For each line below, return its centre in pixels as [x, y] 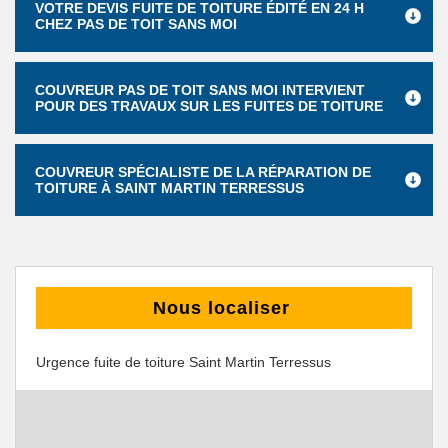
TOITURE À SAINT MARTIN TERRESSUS [169, 188]
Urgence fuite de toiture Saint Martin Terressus [183, 362]
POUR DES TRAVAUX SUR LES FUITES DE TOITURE [209, 106]
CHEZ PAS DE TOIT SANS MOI [136, 24]
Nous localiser [221, 308]
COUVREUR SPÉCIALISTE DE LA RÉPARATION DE [203, 172]
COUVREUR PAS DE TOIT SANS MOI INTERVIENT [200, 90]
